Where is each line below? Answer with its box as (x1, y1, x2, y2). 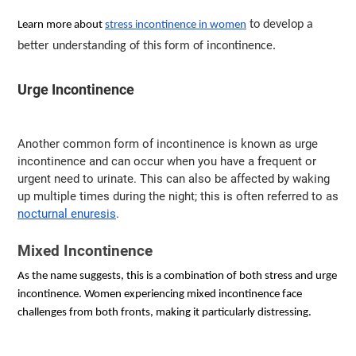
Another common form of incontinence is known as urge (17, 137, 318, 152)
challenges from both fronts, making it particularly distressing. (17, 306, 311, 319)
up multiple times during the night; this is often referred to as (17, 189, 339, 204)
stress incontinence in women (105, 19, 246, 32)
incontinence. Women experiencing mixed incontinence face (17, 288, 302, 300)
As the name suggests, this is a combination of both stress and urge (17, 269, 337, 282)
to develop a (246, 18, 313, 32)
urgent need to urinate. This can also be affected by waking (17, 172, 330, 187)
